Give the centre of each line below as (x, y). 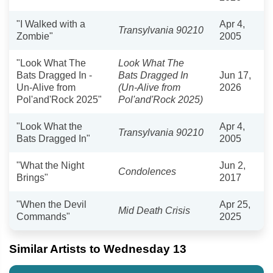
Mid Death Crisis (154, 210)
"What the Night (50, 165)
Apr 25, (235, 204)
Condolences (147, 171)
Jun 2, (232, 165)
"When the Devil (51, 204)
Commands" (43, 216)
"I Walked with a (51, 24)
